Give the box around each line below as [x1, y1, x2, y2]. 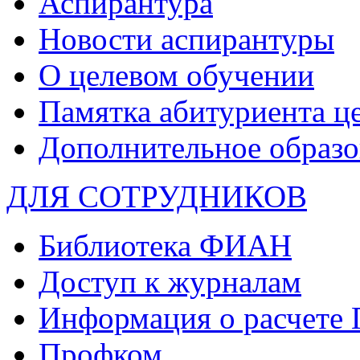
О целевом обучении [39, 57, 314, 92]
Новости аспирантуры [39, 21, 334, 56]
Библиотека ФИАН [39, 227, 292, 263]
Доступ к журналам [39, 264, 301, 299]
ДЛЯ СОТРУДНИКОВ [6, 178, 307, 214]
